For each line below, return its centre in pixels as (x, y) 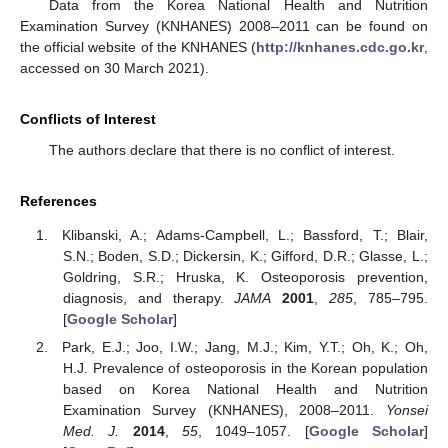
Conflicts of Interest (88, 118)
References (58, 200)
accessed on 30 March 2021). (114, 67)
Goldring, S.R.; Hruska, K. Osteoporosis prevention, (245, 277)
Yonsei (407, 410)
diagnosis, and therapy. (148, 298)
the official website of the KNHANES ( (138, 46)
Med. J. (91, 431)
